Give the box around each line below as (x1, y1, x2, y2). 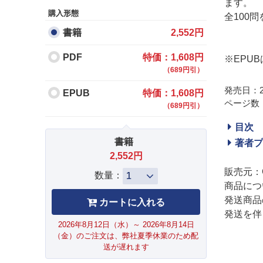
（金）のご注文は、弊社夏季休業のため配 (53, 231, 198, 240)
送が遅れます (103, 242, 149, 251)
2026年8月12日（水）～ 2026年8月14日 (58, 220, 194, 229)
